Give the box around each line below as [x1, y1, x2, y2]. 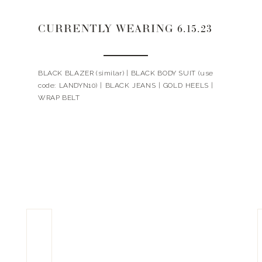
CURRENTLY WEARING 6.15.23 [38, 25, 212, 35]
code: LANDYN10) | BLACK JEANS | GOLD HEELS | [38, 81, 213, 89]
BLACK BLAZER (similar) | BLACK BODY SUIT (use [38, 69, 213, 77]
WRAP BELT [38, 94, 80, 102]
